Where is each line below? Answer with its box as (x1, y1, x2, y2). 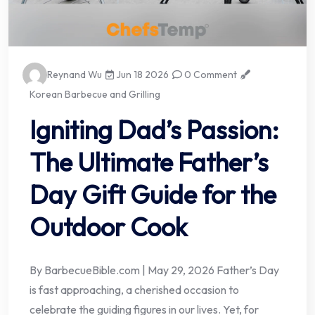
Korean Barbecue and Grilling (30, 88, 160, 101)
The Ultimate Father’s (30, 146, 269, 179)
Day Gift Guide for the (30, 179, 276, 211)
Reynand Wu (47, 68, 102, 82)
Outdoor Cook (30, 211, 188, 243)
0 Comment (182, 68, 238, 82)
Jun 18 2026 (114, 68, 169, 82)
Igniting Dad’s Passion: (30, 114, 279, 146)
